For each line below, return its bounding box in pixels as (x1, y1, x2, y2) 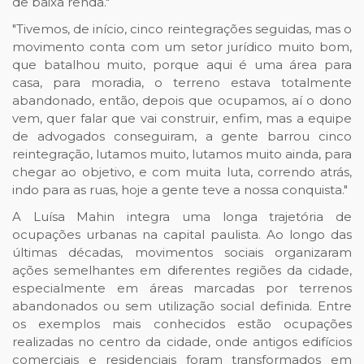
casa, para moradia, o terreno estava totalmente (12, 75, 352, 91)
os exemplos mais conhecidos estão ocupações (12, 316, 352, 332)
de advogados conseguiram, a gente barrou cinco (12, 128, 352, 145)
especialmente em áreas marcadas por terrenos (12, 280, 352, 297)
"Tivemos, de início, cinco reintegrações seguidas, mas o (12, 21, 352, 37)
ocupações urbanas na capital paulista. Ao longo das (12, 227, 352, 243)
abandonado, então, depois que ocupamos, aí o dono (12, 93, 352, 109)
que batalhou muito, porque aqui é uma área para (12, 57, 352, 73)
